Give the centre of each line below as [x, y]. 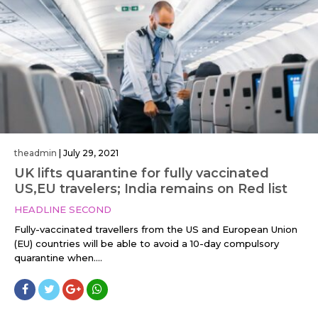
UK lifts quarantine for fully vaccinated [142, 174]
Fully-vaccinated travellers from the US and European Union [156, 230]
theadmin [35, 153]
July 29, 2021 [91, 153]
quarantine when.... [58, 258]
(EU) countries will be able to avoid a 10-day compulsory [147, 244]
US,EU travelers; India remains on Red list [151, 189]
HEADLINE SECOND [63, 210]
